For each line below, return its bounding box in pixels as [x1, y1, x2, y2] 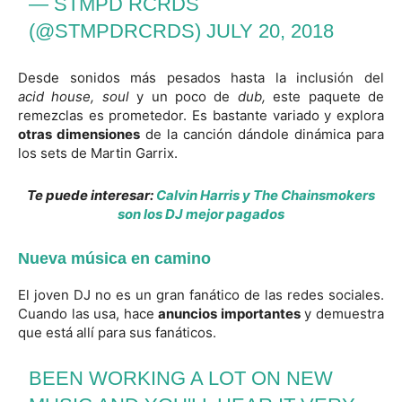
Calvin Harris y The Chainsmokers [156, 186, 375, 204]
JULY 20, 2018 [206, 19, 335, 42]
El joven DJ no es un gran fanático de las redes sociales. [18, 285, 384, 303]
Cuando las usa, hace [18, 304, 159, 322]
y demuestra [300, 304, 385, 322]
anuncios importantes [158, 304, 301, 322]
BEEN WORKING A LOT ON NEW [29, 366, 334, 389]
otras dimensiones [18, 125, 140, 143]
